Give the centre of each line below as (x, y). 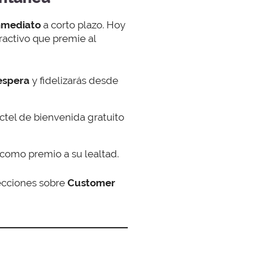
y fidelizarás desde (75, 81)
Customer (91, 182)
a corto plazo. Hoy (83, 25)
